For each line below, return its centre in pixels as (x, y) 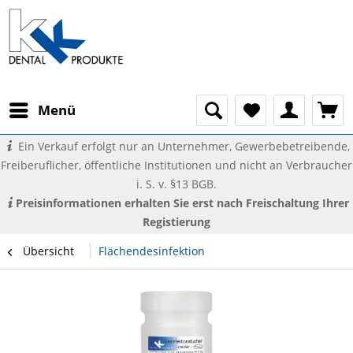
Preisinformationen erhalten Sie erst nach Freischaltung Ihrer (182, 203)
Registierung (176, 222)
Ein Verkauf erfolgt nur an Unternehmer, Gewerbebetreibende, (182, 146)
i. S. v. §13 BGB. (176, 184)
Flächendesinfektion (152, 251)
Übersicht (48, 251)
